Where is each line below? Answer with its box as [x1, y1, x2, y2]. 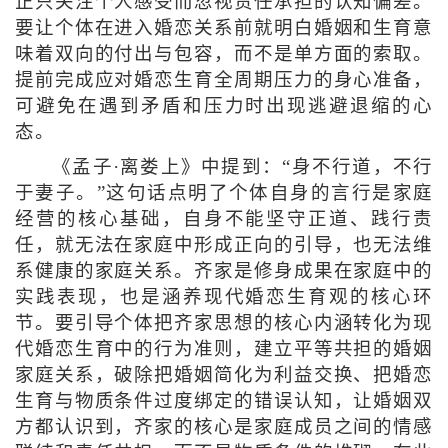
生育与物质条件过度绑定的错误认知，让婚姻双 [14, 390, 434, 411]
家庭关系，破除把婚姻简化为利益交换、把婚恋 [14, 364, 434, 385]
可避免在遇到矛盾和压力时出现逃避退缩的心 [14, 95, 434, 116]
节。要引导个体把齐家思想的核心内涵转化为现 [14, 312, 434, 333]
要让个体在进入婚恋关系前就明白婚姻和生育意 [14, 17, 434, 38]
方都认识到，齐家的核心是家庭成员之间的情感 [14, 416, 434, 437]
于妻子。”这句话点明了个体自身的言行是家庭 [14, 182, 434, 203]
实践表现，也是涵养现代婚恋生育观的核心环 [14, 286, 434, 307]
